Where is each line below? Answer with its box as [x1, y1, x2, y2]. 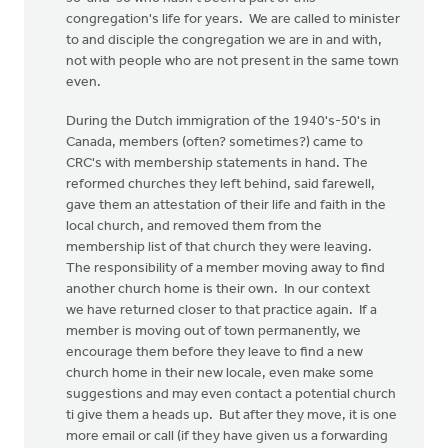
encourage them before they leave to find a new [66, 345, 363, 360]
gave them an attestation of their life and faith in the [66, 198, 386, 213]
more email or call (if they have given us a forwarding [66, 429, 388, 444]
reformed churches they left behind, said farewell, [66, 177, 375, 192]
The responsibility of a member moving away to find [66, 261, 385, 276]
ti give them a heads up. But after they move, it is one [66, 408, 397, 423]
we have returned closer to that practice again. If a [66, 303, 377, 318]
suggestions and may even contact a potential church [66, 387, 396, 402]
